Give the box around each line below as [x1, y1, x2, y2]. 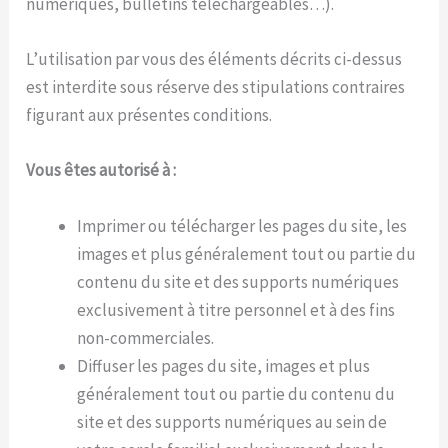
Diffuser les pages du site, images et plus [77, 354, 371, 377]
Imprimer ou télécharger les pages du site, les [77, 214, 408, 237]
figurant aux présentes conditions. [26, 104, 273, 127]
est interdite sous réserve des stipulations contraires [26, 76, 406, 99]
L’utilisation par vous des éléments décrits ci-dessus [26, 48, 403, 71]
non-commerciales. [77, 326, 215, 349]
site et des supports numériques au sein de [77, 410, 388, 433]
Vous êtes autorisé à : [26, 159, 177, 182]
